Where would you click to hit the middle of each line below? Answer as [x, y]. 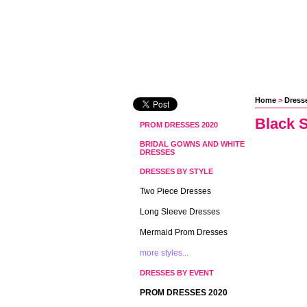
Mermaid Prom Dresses [184, 232]
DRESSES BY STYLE [176, 171]
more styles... [164, 253]
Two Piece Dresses [175, 191]
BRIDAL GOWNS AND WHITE [192, 144]
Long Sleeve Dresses [180, 212]
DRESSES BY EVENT [177, 273]
